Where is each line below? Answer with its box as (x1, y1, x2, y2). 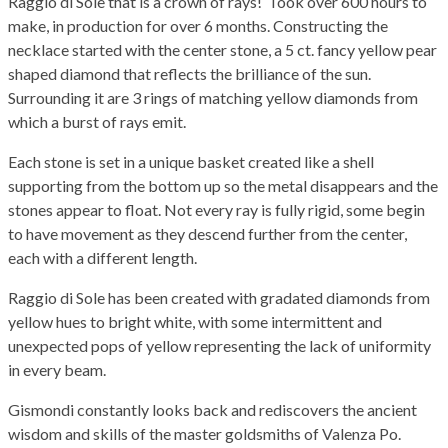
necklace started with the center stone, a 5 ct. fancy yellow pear (8, 40, 437, 60)
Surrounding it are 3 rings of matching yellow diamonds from (8, 88, 418, 108)
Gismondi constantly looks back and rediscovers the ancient (8, 400, 417, 420)
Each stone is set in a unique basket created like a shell (8, 152, 374, 172)
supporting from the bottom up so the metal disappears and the (8, 176, 438, 196)
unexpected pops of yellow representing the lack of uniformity (8, 336, 431, 356)
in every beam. (8, 360, 106, 380)
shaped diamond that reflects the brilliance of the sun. (8, 64, 371, 84)
